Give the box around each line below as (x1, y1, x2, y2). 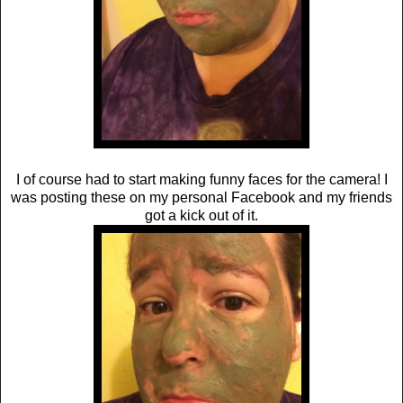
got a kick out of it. (145, 207, 258, 223)
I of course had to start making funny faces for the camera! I (15, 171, 388, 187)
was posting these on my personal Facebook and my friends (11, 189, 392, 205)
